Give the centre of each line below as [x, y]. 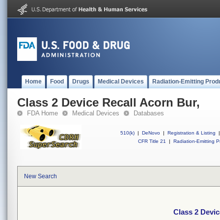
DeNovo [151, 133]
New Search [41, 176]
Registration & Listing [192, 133]
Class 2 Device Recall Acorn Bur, [109, 102]
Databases [149, 113]
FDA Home [42, 113]
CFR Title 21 [152, 141]
